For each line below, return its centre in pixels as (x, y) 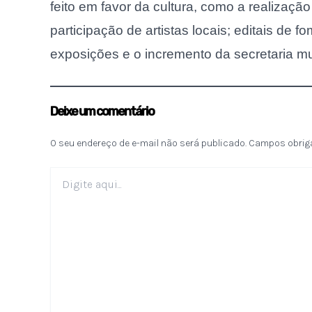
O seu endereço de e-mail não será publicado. (148, 143)
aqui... (61, 187)
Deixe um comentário (102, 111)
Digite (62, 173)
